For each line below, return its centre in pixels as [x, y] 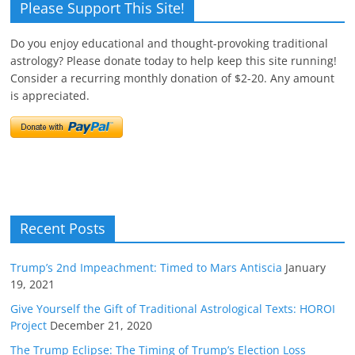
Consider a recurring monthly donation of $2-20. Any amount [173, 78]
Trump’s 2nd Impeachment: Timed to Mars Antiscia [147, 268]
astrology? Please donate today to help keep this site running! [174, 61]
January [306, 268]
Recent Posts [63, 229]
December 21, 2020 [101, 326]
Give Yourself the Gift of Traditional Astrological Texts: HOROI [173, 309]
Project [29, 326]
